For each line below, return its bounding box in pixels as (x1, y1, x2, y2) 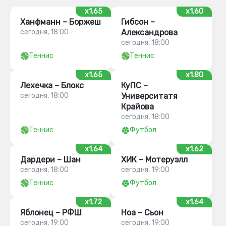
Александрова (121, 28, 178, 37)
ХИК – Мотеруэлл (121, 155, 188, 164)
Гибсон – (121, 17, 155, 27)
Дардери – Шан (20, 155, 81, 164)
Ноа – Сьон (121, 208, 163, 217)
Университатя (121, 91, 178, 101)
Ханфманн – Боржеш (20, 17, 101, 27)
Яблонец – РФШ (20, 208, 82, 217)
